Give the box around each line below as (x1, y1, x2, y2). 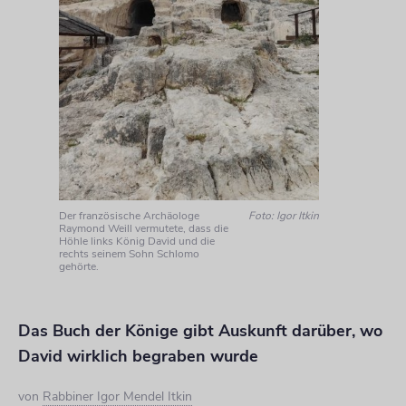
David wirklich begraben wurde (18, 344, 258, 367)
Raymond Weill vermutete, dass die (59, 220, 228, 236)
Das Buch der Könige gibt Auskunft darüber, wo (18, 319, 382, 342)
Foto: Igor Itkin (248, 208, 320, 223)
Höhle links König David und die (59, 233, 215, 248)
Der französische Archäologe (59, 208, 199, 223)
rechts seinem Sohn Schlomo (59, 246, 199, 261)
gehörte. (59, 258, 99, 274)
